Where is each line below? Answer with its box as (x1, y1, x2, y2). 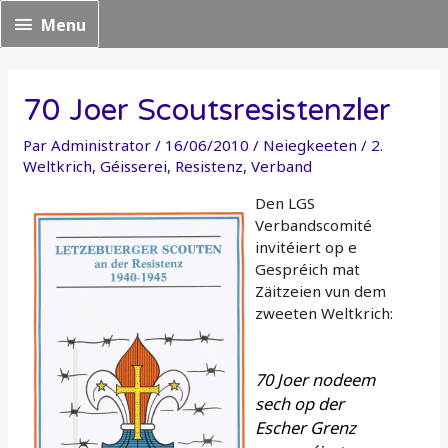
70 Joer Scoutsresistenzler (23, 91, 392, 129)
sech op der (255, 392, 345, 416)
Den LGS (255, 192, 316, 213)
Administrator (51, 134, 152, 155)
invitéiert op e (255, 236, 358, 257)
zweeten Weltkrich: (255, 302, 394, 323)
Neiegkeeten (263, 134, 358, 155)
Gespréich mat (255, 258, 361, 279)
